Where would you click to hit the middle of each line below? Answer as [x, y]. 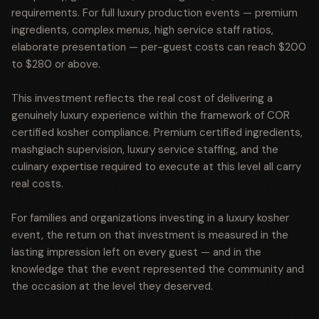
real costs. [37, 184]
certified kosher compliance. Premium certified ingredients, [157, 132]
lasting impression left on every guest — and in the [136, 252]
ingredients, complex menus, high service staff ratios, [142, 30]
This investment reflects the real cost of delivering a [142, 98]
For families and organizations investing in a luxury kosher [150, 218]
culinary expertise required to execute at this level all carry [156, 167]
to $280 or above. [56, 64]
